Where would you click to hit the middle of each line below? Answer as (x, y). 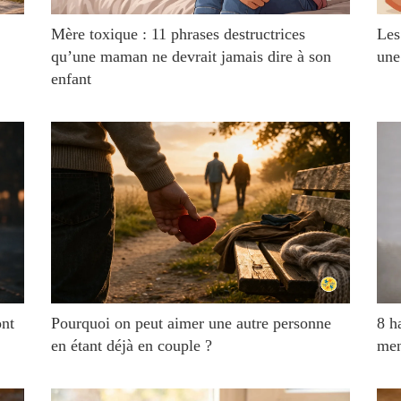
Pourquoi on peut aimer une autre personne (192, 323)
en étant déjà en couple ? (132, 346)
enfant (72, 79)
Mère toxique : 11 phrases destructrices (179, 34)
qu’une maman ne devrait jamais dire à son (192, 56)
